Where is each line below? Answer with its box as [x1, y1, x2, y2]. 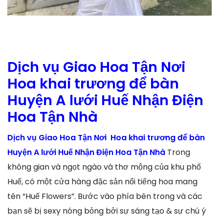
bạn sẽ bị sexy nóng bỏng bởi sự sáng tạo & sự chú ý [7, 205, 206, 217]
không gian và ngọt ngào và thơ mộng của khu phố [7, 161, 201, 173]
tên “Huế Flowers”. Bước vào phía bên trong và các [7, 191, 202, 202]
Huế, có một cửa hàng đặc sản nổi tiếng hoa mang [7, 176, 197, 188]
